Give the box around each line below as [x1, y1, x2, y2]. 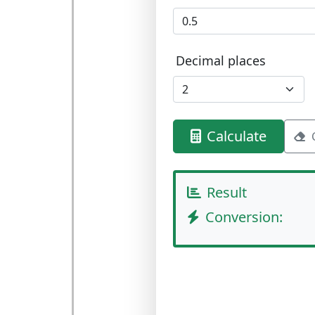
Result [206, 183, 247, 202]
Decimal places [175, 52, 266, 69]
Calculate [206, 127, 266, 146]
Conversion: [205, 207, 283, 226]
